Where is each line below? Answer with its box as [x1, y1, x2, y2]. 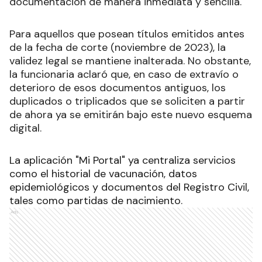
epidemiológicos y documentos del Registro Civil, [9, 180, 249, 194]
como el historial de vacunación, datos [9, 166, 197, 181]
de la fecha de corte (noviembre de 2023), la [9, 40, 226, 54]
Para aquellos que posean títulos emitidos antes [9, 26, 244, 41]
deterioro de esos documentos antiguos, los [9, 80, 226, 95]
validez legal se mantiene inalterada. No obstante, [9, 53, 251, 68]
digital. [9, 120, 42, 135]
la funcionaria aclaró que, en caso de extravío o [9, 67, 239, 81]
